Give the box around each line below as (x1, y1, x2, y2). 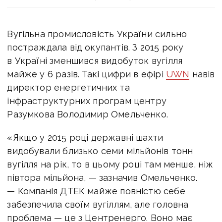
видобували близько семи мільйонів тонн (7, 145, 193, 156)
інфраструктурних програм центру (7, 95, 166, 106)
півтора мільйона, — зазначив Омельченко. (7, 172, 198, 183)
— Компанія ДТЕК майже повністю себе (7, 185, 185, 196)
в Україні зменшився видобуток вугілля (7, 55, 183, 66)
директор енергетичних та (7, 82, 130, 93)
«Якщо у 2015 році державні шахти (7, 132, 164, 143)
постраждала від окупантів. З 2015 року (7, 42, 184, 53)
